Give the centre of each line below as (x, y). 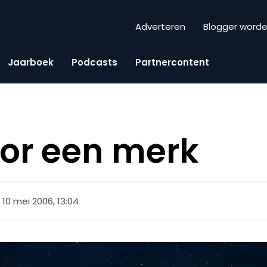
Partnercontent (172, 62)
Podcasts (94, 62)
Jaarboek (31, 62)
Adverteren (160, 27)
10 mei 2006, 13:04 (41, 201)
